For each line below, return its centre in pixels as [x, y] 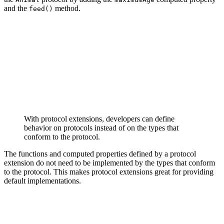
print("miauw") [48, 217]
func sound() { [40, 207]
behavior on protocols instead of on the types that [101, 127]
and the [16, 8]
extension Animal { [40, 25]
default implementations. [42, 180]
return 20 [38, 44]
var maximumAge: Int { [54, 35]
